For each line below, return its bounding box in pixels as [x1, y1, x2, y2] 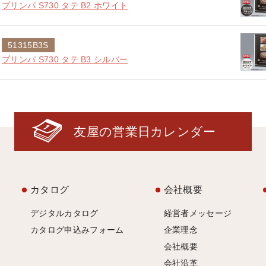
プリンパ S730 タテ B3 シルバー [2, 55, 128, 64]
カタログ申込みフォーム [30, 225, 124, 235]
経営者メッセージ [163, 208, 232, 218]
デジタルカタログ [30, 208, 99, 218]
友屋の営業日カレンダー [74, 125, 216, 138]
